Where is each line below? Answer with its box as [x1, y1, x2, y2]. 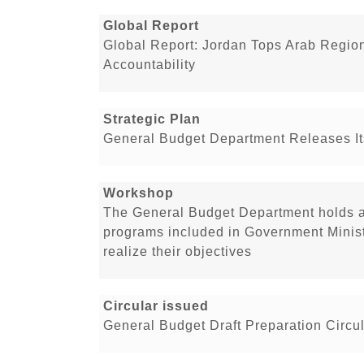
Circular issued [103, 299, 209, 314]
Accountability [103, 58, 196, 72]
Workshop [103, 186, 174, 201]
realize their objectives [103, 245, 252, 259]
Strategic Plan [103, 112, 201, 127]
